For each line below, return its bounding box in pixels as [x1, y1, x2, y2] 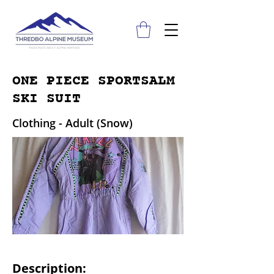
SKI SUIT [12, 89, 81, 109]
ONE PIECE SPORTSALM [12, 72, 175, 91]
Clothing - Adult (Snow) [12, 116, 133, 131]
